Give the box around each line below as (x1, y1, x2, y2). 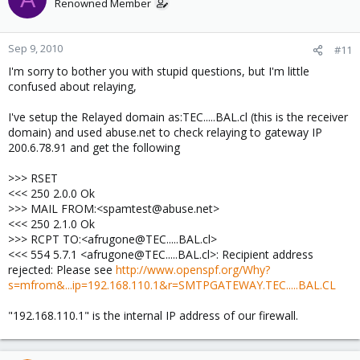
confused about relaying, (8, 79, 137, 94)
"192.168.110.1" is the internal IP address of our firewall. (8, 308, 298, 323)
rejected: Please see (8, 262, 116, 277)
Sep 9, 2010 (8, 41, 63, 55)
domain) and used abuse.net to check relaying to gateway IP (8, 125, 322, 140)
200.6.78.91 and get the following (8, 140, 180, 155)
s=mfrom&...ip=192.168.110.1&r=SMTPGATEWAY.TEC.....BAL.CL (8, 277, 336, 292)
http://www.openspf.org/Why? (116, 262, 270, 277)
